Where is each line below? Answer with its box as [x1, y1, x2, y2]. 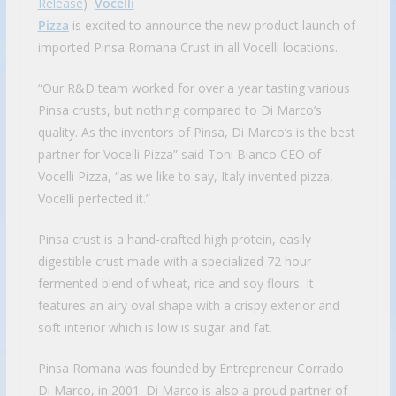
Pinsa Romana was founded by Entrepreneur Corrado [37, 360, 344, 377]
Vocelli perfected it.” [37, 190, 150, 208]
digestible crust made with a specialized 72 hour [37, 253, 311, 270]
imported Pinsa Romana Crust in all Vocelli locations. [37, 39, 338, 57]
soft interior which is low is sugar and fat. [37, 319, 272, 337]
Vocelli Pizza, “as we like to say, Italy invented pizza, [37, 168, 333, 186]
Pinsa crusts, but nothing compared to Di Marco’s [37, 102, 322, 119]
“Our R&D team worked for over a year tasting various [37, 80, 350, 97]
